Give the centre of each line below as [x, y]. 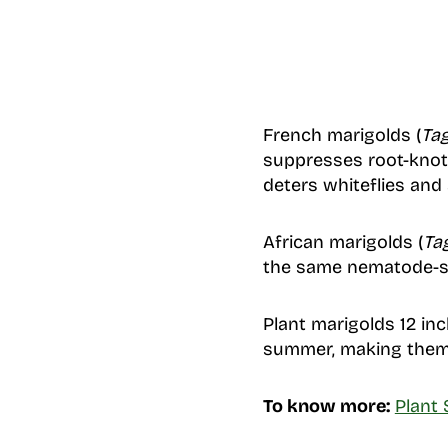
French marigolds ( [341, 134]
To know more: [326, 405]
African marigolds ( [342, 241]
